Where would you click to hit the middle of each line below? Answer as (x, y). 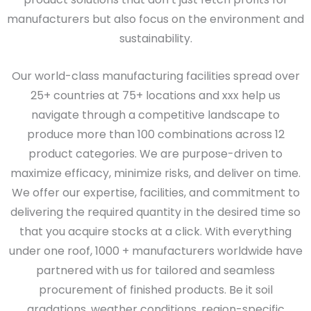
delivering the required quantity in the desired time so (155, 212)
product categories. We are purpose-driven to (155, 153)
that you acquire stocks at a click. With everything (155, 231)
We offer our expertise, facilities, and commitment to (155, 192)
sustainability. (155, 39)
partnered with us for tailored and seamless (155, 270)
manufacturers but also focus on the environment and (155, 19)
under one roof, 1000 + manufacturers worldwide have (155, 251)
